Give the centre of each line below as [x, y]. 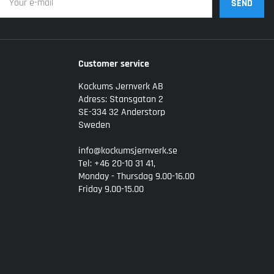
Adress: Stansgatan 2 [121, 100]
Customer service [114, 64]
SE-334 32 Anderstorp [122, 113]
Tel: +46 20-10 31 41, [117, 164]
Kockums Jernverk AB [121, 87]
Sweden [94, 125]
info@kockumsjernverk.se [128, 151]
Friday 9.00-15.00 [111, 190]
